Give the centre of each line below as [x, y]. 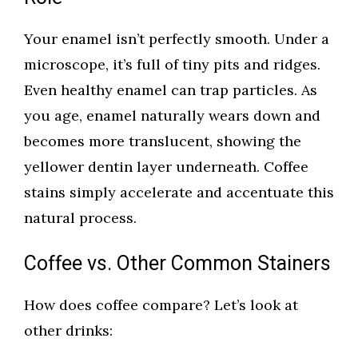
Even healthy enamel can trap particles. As [171, 90]
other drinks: [68, 331]
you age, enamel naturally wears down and [172, 116]
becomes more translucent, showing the [163, 141]
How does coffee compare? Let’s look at [161, 305]
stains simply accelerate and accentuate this [179, 193]
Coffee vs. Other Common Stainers [177, 265]
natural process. [80, 218]
